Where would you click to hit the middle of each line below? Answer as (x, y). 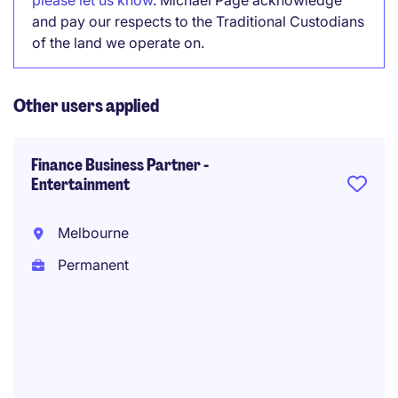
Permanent (91, 265)
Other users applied (86, 106)
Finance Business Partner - (120, 165)
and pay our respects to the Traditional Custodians (198, 21)
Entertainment (80, 185)
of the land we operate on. (118, 43)
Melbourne (91, 233)
